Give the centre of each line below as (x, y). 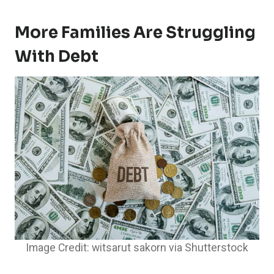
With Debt (57, 57)
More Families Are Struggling (135, 33)
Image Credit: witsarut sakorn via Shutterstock (137, 248)
